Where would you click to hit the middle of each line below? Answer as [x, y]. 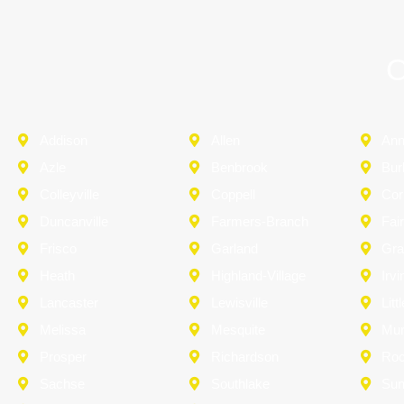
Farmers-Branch [259, 221]
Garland [234, 248]
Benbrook [239, 167]
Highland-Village [258, 275]
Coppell [233, 194]
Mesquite [238, 329]
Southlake [240, 383]
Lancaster [69, 302]
